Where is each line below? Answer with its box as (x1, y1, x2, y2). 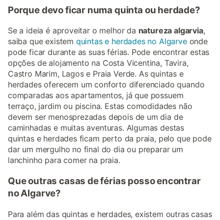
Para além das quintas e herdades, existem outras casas (8, 209, 212, 219)
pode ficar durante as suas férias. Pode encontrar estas (8, 47, 210, 57)
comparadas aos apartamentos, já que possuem (8, 90, 184, 101)
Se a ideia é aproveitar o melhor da (8, 26, 138, 36)
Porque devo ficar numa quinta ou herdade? (8, 4, 200, 16)
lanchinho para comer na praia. (8, 155, 120, 165)
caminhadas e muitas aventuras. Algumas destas (8, 123, 185, 133)
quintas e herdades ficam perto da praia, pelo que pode (8, 134, 212, 144)
